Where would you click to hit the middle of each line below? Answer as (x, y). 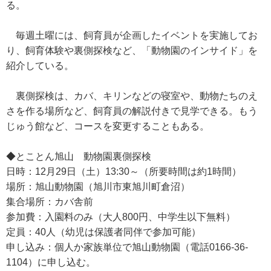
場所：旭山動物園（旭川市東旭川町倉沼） (98, 187)
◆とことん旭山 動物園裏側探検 (79, 156)
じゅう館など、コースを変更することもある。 (108, 126)
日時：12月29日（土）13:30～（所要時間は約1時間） (124, 171)
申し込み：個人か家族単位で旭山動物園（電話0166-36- (127, 247)
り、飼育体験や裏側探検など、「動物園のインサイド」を (132, 51)
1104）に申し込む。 (51, 262)
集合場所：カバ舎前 (50, 202)
